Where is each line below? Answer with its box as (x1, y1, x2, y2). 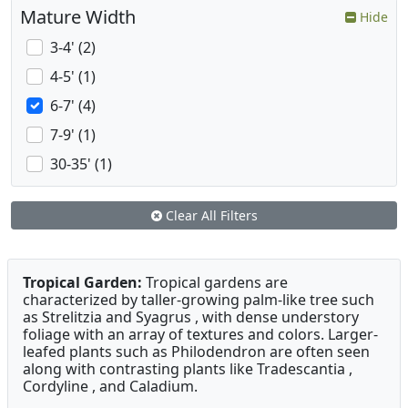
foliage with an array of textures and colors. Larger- (23, 324, 378, 345)
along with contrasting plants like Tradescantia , (23, 359, 352, 380)
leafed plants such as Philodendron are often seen (23, 342, 370, 362)
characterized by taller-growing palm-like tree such (23, 290, 374, 311)
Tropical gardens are (142, 272, 288, 293)
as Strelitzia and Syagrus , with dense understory (23, 307, 359, 328)
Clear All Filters (161, 207, 258, 225)
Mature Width (20, 5, 136, 30)
